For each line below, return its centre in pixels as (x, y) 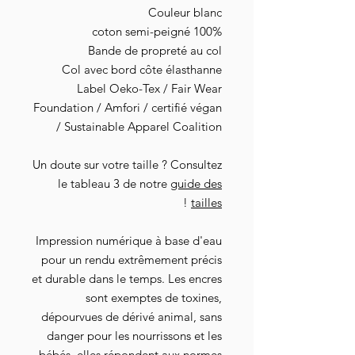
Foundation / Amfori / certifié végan (128, 108)
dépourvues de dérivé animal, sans (132, 317)
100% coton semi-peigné (208, 32)
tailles (206, 203)
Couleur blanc (185, 13)
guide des (196, 184)
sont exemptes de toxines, (154, 298)
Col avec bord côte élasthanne (142, 70)
